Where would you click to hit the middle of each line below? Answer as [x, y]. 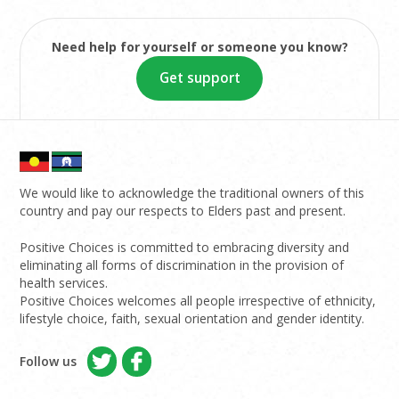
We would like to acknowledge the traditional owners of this [192, 193]
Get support [199, 78]
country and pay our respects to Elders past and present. [183, 211]
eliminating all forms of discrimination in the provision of [182, 265]
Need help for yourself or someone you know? [199, 47]
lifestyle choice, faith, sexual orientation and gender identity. [192, 319]
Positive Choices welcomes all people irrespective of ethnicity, [198, 301]
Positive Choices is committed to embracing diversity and [185, 248]
